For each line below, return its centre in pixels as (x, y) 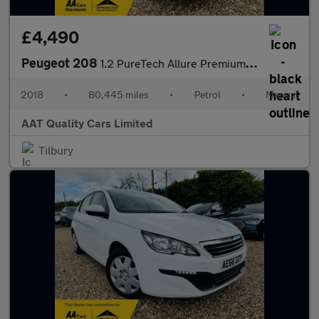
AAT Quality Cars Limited (87, 123)
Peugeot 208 (61, 63)
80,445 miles (119, 94)
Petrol (207, 94)
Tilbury (56, 150)
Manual (282, 94)
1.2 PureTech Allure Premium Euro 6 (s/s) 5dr (173, 63)
